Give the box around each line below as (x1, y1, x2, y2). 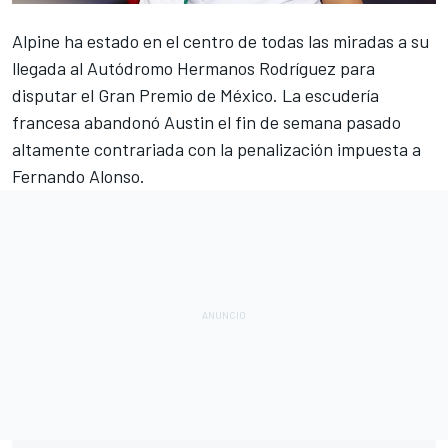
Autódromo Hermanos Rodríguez (87, 56, 336, 79)
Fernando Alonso (12, 164, 140, 187)
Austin (164, 110, 214, 133)
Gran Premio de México (94, 83, 273, 106)
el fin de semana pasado (214, 110, 401, 133)
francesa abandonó (12, 110, 164, 133)
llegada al (12, 56, 87, 79)
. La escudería (273, 83, 379, 106)
